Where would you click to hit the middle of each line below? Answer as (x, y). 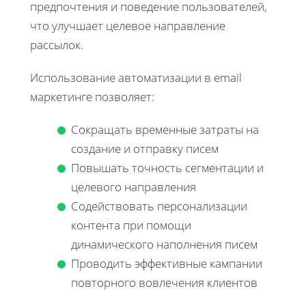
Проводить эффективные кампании (167, 264)
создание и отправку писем (145, 149)
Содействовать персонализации (159, 206)
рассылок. (57, 45)
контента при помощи (131, 225)
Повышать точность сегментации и (167, 168)
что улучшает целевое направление (128, 26)
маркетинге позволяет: (92, 97)
